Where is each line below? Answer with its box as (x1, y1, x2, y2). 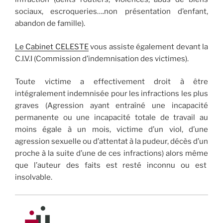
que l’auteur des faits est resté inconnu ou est (15, 161, 208, 170)
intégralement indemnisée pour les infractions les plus (15, 89, 208, 98)
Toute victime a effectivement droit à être (15, 77, 208, 86)
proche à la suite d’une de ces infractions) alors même (15, 149, 208, 158)
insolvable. (15, 173, 52, 182)
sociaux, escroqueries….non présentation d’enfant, (15, 7, 208, 16)
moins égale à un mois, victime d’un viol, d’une (15, 125, 208, 134)
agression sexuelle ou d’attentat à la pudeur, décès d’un (15, 137, 208, 146)
